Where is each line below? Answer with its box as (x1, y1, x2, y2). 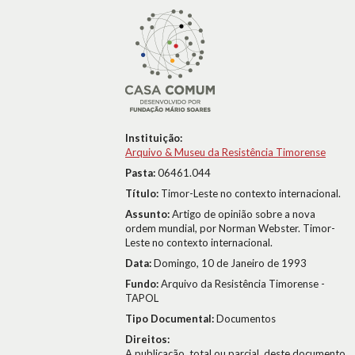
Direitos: (125, 333, 170, 345)
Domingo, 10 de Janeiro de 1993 (154, 257, 307, 269)
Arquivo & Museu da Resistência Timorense (125, 146, 326, 158)
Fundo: (125, 277, 161, 290)
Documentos (216, 312, 276, 325)
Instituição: (125, 132, 182, 144)
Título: (125, 187, 161, 200)
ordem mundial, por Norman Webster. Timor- (125, 222, 335, 235)
